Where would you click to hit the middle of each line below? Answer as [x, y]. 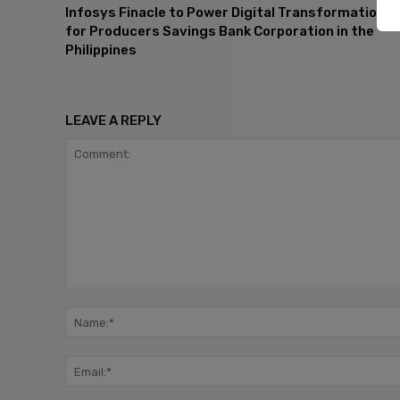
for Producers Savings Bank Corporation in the [220, 32]
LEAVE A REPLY [113, 121]
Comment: [93, 297]
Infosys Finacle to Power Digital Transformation [225, 13]
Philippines [101, 50]
